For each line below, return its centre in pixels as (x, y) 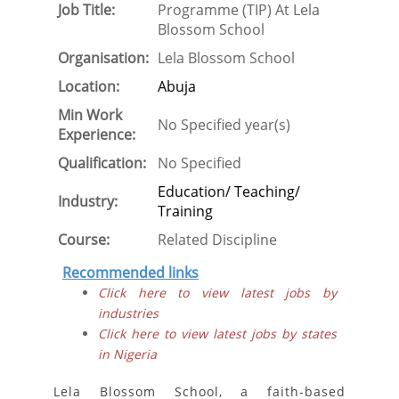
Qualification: (102, 163)
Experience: (97, 134)
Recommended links (130, 273)
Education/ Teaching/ (229, 191)
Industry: (88, 201)
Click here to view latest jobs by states (217, 334)
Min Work (90, 115)
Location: (89, 86)
